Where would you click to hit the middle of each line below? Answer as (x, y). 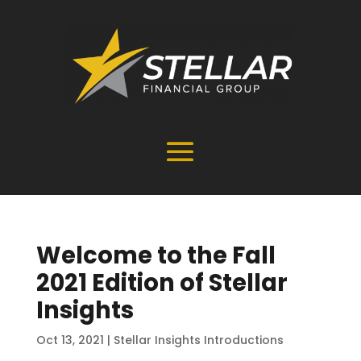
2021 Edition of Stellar (162, 283)
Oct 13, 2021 (70, 340)
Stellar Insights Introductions (198, 340)
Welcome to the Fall (156, 255)
